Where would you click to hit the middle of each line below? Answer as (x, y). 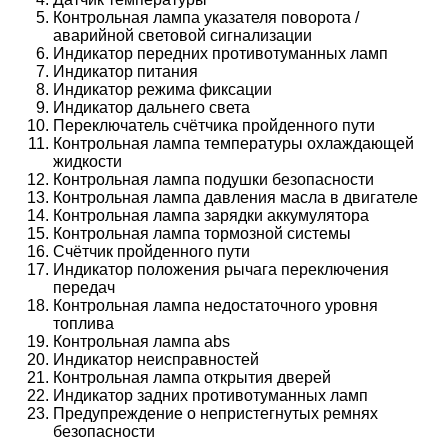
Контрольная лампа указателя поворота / (206, 18)
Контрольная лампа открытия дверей (192, 378)
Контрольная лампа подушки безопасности (214, 180)
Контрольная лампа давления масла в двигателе (236, 198)
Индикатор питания (126, 72)
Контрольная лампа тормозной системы (202, 234)
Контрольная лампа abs (142, 342)
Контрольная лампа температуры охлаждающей (234, 144)
